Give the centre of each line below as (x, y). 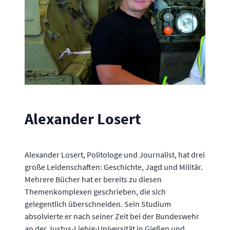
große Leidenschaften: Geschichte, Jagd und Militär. (114, 167)
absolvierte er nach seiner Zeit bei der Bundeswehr (112, 216)
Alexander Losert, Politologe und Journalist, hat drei (115, 155)
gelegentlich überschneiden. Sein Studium (98, 204)
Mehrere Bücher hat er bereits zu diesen (93, 179)
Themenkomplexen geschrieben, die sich (95, 192)
